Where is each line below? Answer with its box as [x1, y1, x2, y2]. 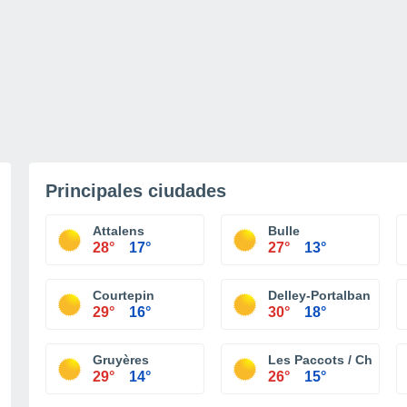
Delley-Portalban [268, 288, 371, 303]
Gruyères [93, 352, 149, 367]
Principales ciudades [45, 181, 226, 201]
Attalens [93, 223, 144, 238]
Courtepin [93, 288, 154, 303]
